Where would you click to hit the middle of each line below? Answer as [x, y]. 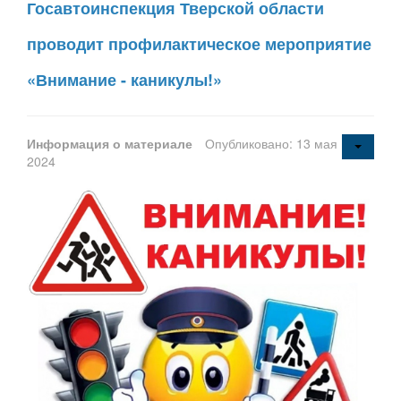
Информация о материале [111, 144]
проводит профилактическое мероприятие [199, 44]
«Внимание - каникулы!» [124, 80]
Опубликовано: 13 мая [271, 144]
